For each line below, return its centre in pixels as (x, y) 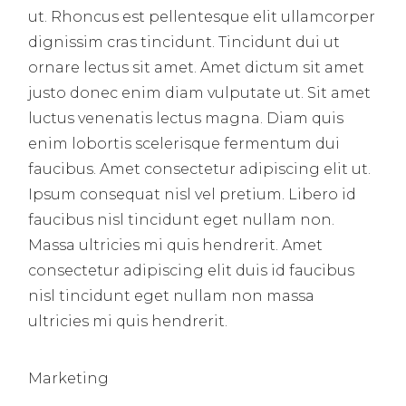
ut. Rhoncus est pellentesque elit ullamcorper (202, 16)
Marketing (69, 378)
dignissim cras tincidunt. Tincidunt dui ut (184, 42)
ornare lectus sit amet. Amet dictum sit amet (197, 67)
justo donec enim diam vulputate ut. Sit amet (200, 92)
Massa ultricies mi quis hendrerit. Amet (176, 245)
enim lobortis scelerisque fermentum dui (184, 143)
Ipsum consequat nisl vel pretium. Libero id (193, 194)
